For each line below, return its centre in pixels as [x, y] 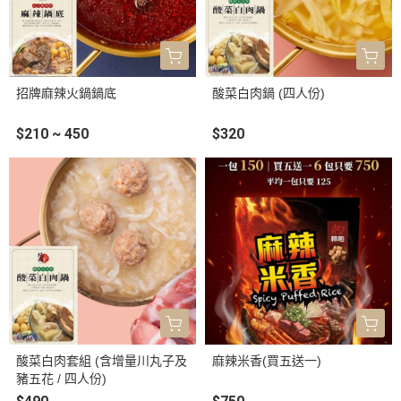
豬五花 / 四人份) [61, 378]
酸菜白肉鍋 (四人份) [269, 93]
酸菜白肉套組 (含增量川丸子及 [102, 360]
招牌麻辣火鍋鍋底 [66, 93]
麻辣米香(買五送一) [267, 360]
